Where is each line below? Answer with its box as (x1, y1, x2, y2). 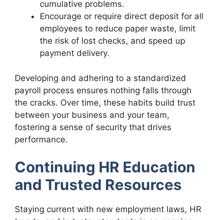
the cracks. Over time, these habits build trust (15, 97, 195, 108)
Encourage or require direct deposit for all (40, 11, 203, 22)
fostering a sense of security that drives (15, 122, 171, 132)
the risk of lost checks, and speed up (40, 36, 185, 46)
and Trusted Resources (15, 176, 182, 194)
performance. (15, 134, 68, 144)
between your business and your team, (15, 110, 169, 120)
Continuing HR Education (15, 158, 195, 176)
